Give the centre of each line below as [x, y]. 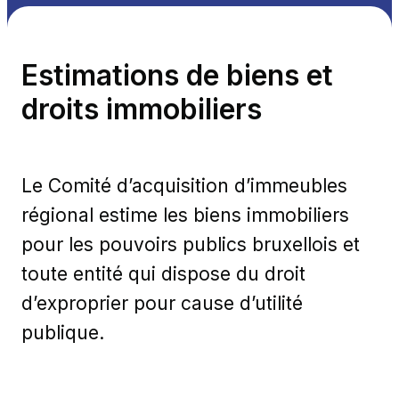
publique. [63, 333]
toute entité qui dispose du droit [163, 274]
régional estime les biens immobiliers [185, 216]
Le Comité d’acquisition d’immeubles [184, 186]
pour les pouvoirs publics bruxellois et [191, 245]
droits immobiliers [142, 109]
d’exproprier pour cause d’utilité [162, 304]
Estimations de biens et [177, 75]
